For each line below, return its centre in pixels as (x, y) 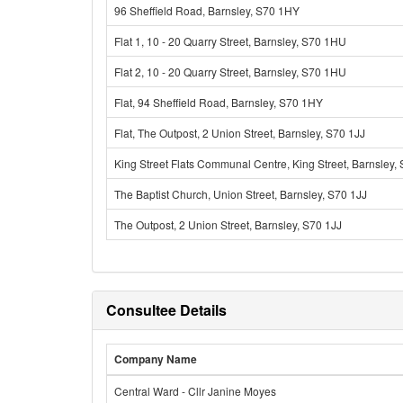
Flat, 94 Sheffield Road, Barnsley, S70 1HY (219, 102)
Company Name (156, 359)
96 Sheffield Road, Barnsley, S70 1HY (207, 10)
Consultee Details (166, 310)
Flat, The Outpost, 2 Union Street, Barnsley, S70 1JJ (240, 133)
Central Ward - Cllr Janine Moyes (195, 391)
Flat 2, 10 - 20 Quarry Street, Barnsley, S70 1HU (230, 72)
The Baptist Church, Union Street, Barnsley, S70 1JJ (241, 194)
